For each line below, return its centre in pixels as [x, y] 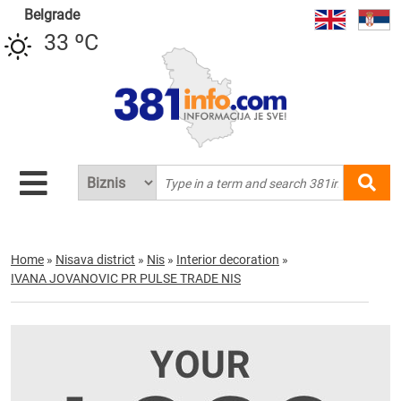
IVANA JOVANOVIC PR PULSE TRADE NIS [126, 278]
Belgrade [51, 15]
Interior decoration [228, 260]
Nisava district [95, 260]
